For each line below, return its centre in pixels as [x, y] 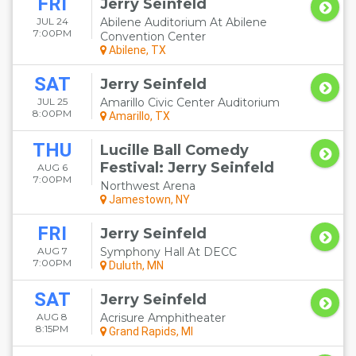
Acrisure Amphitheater [163, 318]
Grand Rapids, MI [150, 331]
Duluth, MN [135, 265]
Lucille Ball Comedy [174, 150]
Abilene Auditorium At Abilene [184, 22]
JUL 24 [52, 21]
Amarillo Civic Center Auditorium [190, 103]
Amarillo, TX [138, 116]
